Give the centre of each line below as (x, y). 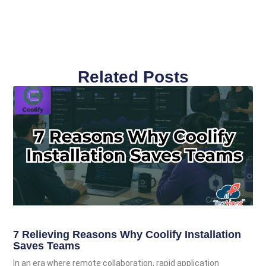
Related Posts (133, 77)
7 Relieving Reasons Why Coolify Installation (127, 235)
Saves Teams (47, 246)
